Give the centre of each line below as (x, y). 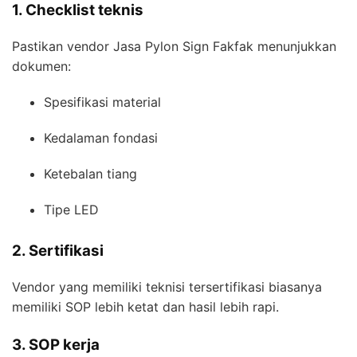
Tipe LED (71, 210)
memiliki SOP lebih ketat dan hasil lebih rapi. (145, 306)
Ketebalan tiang (90, 174)
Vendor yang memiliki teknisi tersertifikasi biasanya (167, 286)
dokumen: (41, 67)
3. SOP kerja (56, 344)
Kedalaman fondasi (101, 138)
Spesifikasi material (102, 102)
